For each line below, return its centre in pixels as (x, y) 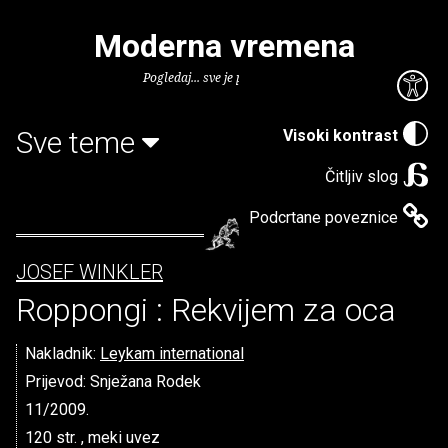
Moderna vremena (224, 46)
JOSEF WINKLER (89, 272)
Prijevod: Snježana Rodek (113, 381)
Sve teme (79, 142)
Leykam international (172, 353)
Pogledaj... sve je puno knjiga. (224, 77)
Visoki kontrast (340, 135)
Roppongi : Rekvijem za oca (206, 310)
